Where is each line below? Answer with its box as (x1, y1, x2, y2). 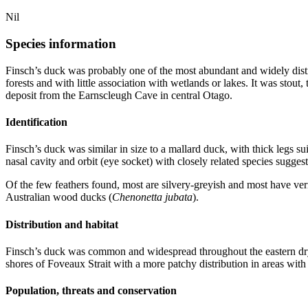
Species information (5, 36, 116, 52)
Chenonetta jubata (112, 191, 192, 203)
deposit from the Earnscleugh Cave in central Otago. (5, 89, 232, 101)
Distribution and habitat (5, 218, 118, 230)
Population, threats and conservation (5, 285, 177, 297)
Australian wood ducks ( (5, 191, 112, 203)
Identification (5, 116, 67, 129)
